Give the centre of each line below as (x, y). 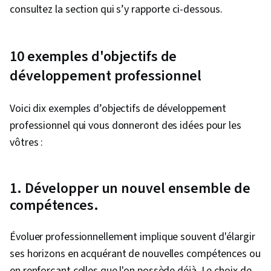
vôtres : (27, 143)
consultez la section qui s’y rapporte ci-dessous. (116, 10)
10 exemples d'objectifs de (93, 57)
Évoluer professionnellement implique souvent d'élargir (132, 237)
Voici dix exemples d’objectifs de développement (118, 109)
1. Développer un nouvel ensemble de (130, 189)
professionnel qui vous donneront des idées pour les (126, 126)
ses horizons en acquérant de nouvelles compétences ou (135, 254)
